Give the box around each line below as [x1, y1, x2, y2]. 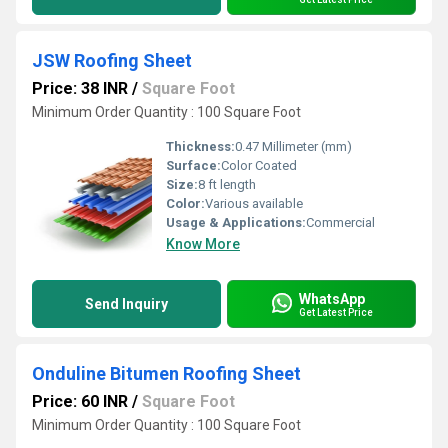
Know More [166, 236, 240, 252]
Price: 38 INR [32, 79, 128, 98]
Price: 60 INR [32, 392, 128, 411]
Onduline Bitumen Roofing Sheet [32, 363, 301, 384]
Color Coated [221, 158, 297, 173]
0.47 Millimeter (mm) [235, 139, 352, 154]
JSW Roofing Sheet [32, 50, 192, 71]
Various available [205, 196, 303, 211]
